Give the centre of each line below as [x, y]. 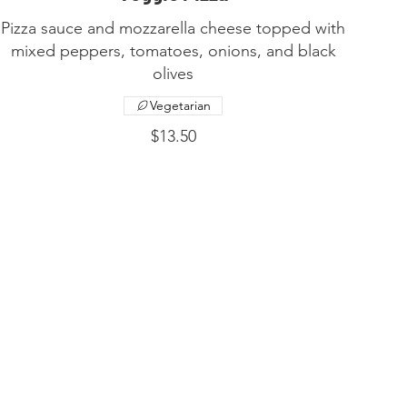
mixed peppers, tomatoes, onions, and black [173, 50]
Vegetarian [181, 105]
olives [174, 73]
